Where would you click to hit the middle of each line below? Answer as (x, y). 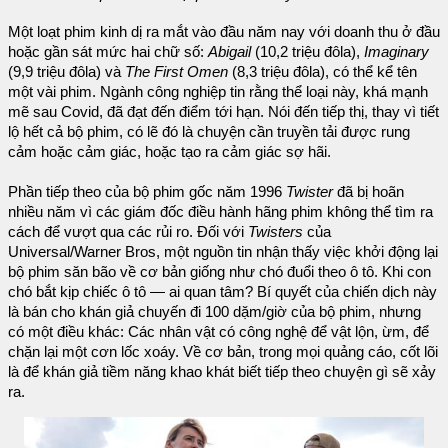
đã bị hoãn (368, 192)
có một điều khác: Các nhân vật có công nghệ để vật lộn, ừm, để (218, 332)
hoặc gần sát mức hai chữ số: (108, 52)
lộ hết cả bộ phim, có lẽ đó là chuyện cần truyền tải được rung (209, 132)
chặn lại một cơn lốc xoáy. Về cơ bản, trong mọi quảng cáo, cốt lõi (223, 352)
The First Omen (176, 72)
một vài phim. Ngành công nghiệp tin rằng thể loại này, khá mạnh (218, 92)
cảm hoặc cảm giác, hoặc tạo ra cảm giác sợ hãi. (169, 152)
